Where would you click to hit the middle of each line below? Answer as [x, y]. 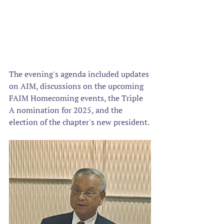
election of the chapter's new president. [80, 122]
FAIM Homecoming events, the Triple [77, 98]
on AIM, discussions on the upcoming [77, 86]
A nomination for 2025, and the [67, 110]
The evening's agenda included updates [80, 74]
